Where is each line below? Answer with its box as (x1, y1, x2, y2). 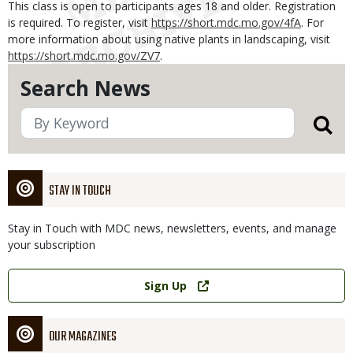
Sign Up (144, 278, 188, 293)
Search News (20, 74, 150, 102)
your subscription (8, 237, 95, 252)
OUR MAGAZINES (49, 327, 117, 347)
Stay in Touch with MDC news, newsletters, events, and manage (8, 221, 336, 236)
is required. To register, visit (8, 15, 151, 30)
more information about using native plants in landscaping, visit (8, 32, 330, 46)
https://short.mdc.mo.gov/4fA (151, 15, 301, 30)
